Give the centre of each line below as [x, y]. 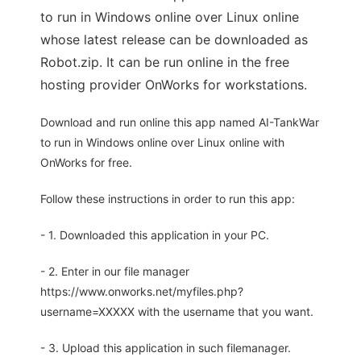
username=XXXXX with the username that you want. [177, 312]
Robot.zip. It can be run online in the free [165, 62]
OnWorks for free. [86, 163]
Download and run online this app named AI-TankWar [180, 122]
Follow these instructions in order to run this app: [168, 199]
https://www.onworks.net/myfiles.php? [142, 292]
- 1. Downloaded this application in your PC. [155, 235]
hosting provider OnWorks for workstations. [174, 85]
